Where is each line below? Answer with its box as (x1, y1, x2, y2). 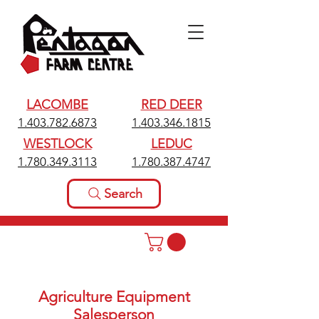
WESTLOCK (23, 136, 92, 152)
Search (104, 186, 142, 202)
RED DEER (140, 97, 202, 113)
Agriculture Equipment (38, 288, 190, 306)
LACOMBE (26, 97, 88, 113)
